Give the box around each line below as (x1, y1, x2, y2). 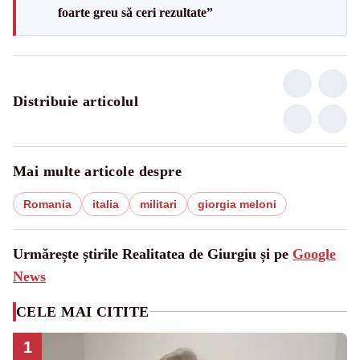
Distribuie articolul (13, 92, 138, 109)
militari (140, 197, 177, 211)
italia (92, 197, 119, 211)
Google (292, 245, 336, 262)
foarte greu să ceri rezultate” (58, 5, 213, 19)
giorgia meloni (198, 197, 276, 211)
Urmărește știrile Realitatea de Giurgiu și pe (13, 245, 292, 262)
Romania (23, 197, 72, 211)
